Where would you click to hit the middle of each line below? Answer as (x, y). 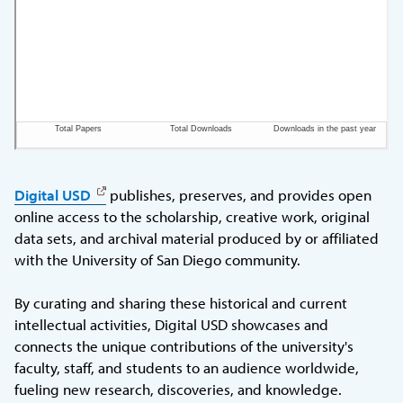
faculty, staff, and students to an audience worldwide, (187, 367)
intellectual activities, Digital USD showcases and (172, 324)
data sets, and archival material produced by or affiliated (197, 237)
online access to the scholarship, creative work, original (193, 216)
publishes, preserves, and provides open (239, 194)
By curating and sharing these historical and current (181, 302)
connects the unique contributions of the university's (184, 345)
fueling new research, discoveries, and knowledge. (179, 389)
